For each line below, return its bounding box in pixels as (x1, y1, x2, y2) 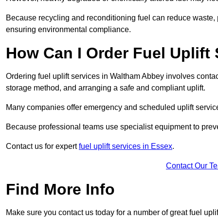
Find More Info (6, 181, 115, 199)
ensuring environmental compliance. (6, 25, 131, 34)
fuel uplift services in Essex (79, 142, 172, 151)
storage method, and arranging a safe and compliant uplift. (6, 84, 207, 92)
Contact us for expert (6, 142, 79, 151)
